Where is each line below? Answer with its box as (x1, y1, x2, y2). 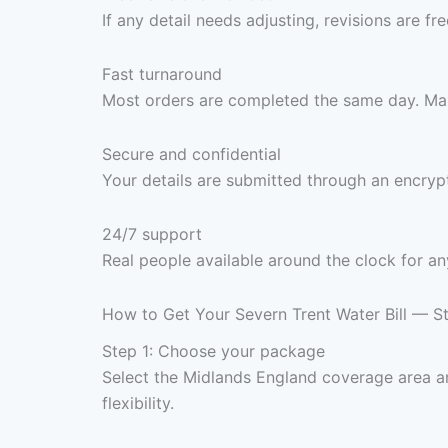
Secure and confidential (102, 143, 281, 164)
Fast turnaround (102, 63, 222, 84)
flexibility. (102, 393, 174, 414)
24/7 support (102, 223, 202, 244)
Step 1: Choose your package (102, 341, 325, 362)
